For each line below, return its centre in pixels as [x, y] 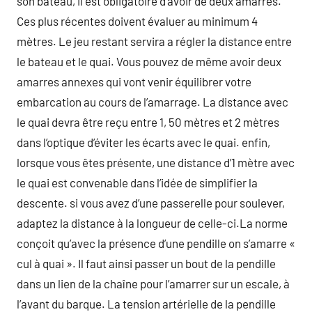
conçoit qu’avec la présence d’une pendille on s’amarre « [156, 243]
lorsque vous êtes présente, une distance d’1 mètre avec [156, 162]
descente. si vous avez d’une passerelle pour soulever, [151, 203]
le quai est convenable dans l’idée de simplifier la [137, 182]
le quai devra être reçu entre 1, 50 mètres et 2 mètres [148, 122]
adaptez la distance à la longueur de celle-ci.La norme [152, 223]
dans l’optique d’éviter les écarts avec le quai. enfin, [143, 142]
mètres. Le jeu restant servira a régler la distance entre [154, 41]
